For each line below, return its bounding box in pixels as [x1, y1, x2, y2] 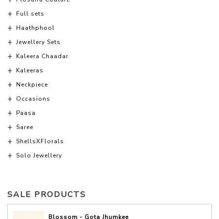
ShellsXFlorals [16, 137, 64, 146]
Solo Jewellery [16, 152, 62, 160]
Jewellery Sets [16, 38, 61, 46]
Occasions [16, 95, 50, 103]
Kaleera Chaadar [16, 52, 68, 61]
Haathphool [16, 24, 55, 32]
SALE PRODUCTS [7, 189, 86, 200]
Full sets [16, 10, 44, 18]
